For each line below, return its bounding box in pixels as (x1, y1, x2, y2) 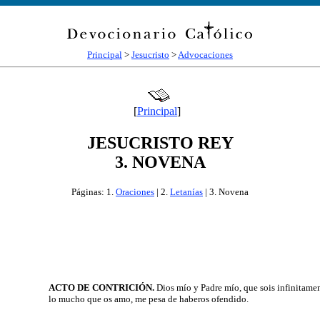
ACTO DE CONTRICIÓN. (48, 281, 156, 293)
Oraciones (116, 186, 154, 197)
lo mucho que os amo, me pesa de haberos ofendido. (48, 293, 249, 304)
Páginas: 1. (71, 186, 116, 197)
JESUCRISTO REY (86, 133, 234, 152)
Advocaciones (178, 49, 233, 60)
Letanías (170, 186, 203, 197)
